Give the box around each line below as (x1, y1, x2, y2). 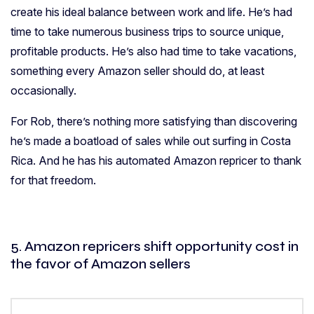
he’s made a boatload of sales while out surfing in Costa (11, 134, 291, 149)
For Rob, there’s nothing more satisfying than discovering (11, 114, 297, 129)
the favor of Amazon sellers (11, 255, 191, 273)
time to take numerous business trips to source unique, (11, 25, 284, 39)
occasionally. (11, 83, 76, 98)
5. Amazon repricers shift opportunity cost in (11, 238, 299, 256)
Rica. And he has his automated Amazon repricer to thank (11, 153, 301, 168)
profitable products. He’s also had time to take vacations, (11, 44, 296, 59)
